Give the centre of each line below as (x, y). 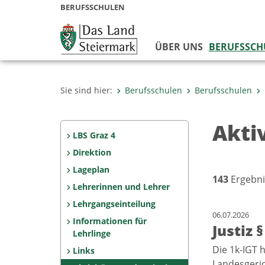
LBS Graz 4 (94, 135)
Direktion (92, 152)
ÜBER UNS (179, 47)
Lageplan (91, 169)
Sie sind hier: (86, 90)
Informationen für (109, 221)
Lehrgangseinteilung (114, 204)
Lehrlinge (92, 233)
